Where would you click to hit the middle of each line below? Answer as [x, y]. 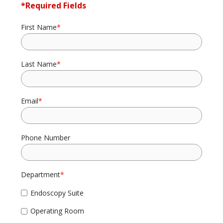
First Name [39, 27]
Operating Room [57, 211]
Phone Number [46, 138]
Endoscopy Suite [57, 193]
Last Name [39, 64]
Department [41, 175]
